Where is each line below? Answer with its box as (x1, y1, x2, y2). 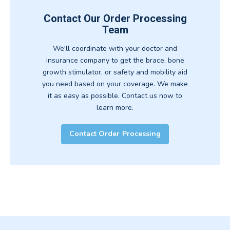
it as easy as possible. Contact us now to (48, 90, 182, 101)
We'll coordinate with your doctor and (53, 43, 177, 53)
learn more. (97, 102, 133, 112)
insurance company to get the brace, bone (46, 55, 184, 65)
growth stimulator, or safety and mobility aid (43, 67, 187, 77)
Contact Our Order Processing (43, 12, 187, 25)
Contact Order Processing (69, 129, 161, 139)
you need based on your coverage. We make (42, 79, 188, 89)
